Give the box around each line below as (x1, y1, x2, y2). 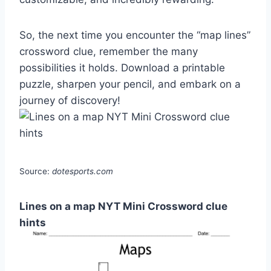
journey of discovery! (19, 94, 120, 107)
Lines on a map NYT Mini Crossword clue (19, 200, 227, 213)
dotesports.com (52, 166, 113, 177)
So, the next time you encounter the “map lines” (19, 29, 250, 42)
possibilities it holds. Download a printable (19, 62, 225, 74)
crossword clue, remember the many (19, 45, 198, 58)
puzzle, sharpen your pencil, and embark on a (19, 78, 241, 91)
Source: (19, 166, 52, 177)
